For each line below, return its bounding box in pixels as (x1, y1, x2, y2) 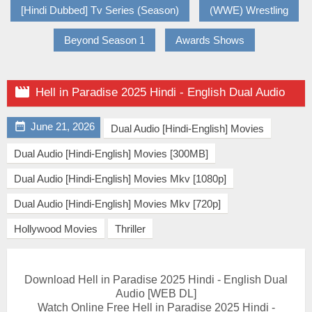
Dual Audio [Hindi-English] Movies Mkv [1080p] (14, 173, 226, 185)
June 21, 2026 (31, 120, 95, 132)
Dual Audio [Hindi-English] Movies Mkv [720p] (14, 198, 221, 210)
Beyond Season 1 (64, 34, 145, 46)
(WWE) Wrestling (209, 4, 288, 16)
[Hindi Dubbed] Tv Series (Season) (20, 4, 179, 16)
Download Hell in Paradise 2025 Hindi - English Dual (24, 274, 288, 286)
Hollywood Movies (14, 223, 97, 235)
